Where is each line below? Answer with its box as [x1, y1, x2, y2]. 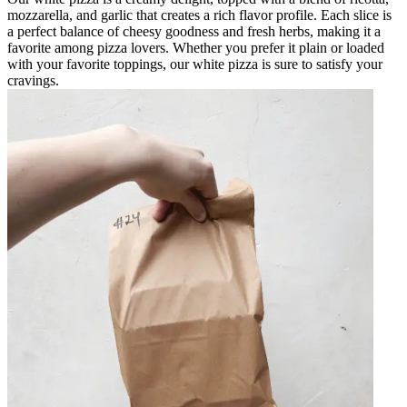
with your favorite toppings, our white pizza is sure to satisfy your [7, 55, 382, 72]
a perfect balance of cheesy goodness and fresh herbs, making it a [7, 23, 381, 39]
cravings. [7, 72, 59, 88]
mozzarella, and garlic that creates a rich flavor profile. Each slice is [7, 6, 392, 23]
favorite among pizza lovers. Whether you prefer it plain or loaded [7, 39, 384, 55]
